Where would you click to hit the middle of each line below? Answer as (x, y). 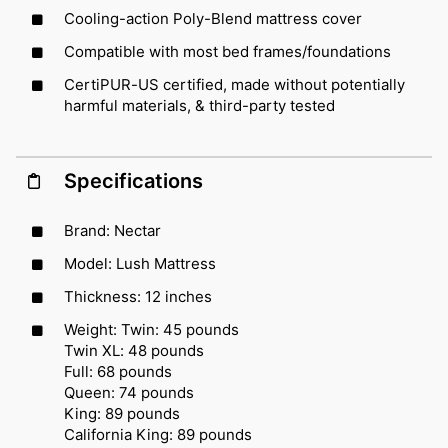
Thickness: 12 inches (138, 297)
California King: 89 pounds (158, 435)
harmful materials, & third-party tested (199, 106)
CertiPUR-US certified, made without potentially (234, 85)
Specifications (133, 181)
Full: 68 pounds (118, 372)
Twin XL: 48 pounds (134, 351)
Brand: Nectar (112, 231)
